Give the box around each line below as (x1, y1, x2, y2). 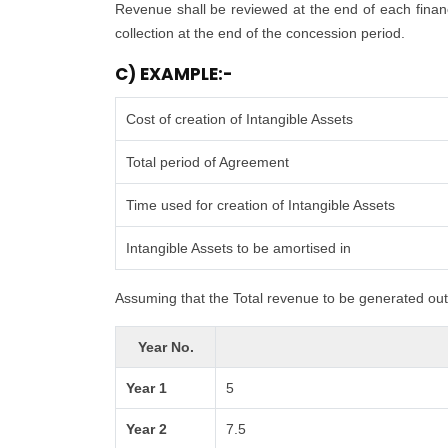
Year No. (137, 339, 194, 355)
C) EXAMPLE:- (115, 62, 233, 86)
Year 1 (126, 380, 168, 396)
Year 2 (126, 421, 168, 437)
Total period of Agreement (126, 154, 290, 170)
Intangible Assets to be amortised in (126, 240, 352, 256)
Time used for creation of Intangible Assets (126, 197, 396, 213)
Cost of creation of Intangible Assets (126, 111, 354, 127)
